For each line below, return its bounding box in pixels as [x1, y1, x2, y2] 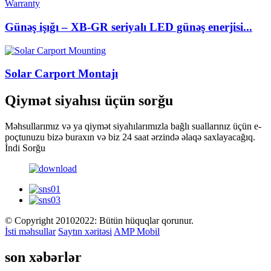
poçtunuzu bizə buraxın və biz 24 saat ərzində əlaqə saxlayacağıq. [5, 132, 255, 143]
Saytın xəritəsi [58, 226, 112, 237]
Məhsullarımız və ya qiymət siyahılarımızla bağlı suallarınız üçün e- [5, 121, 261, 132]
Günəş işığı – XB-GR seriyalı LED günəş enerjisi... [5, 21, 252, 33]
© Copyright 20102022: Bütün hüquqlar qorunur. [5, 215, 194, 226]
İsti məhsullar [5, 226, 56, 237]
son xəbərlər [5, 249, 82, 266]
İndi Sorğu [5, 143, 45, 154]
